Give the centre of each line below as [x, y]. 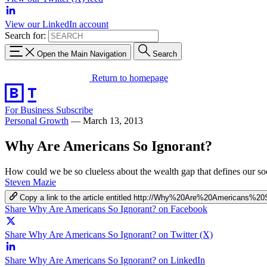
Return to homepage [130, 77]
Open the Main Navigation [82, 54]
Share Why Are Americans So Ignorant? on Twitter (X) [109, 234]
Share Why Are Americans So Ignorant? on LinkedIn [105, 260]
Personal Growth [37, 120]
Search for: [25, 35]
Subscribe [74, 110]
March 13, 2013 [113, 120]
